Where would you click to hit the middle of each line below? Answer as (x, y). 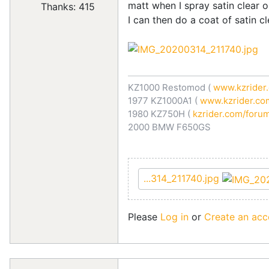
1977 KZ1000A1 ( (163, 101)
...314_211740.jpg (183, 179)
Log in (174, 217)
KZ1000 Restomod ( (169, 88)
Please (144, 217)
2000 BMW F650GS (169, 127)
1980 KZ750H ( (159, 114)
